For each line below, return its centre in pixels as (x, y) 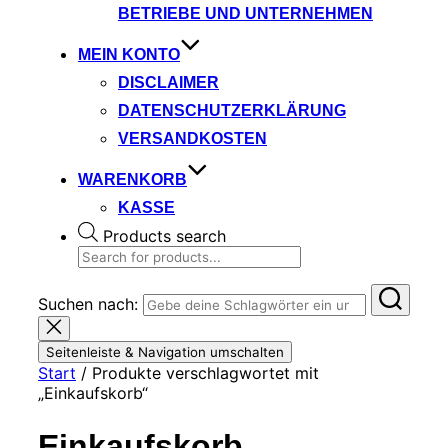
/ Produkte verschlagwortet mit (197, 372)
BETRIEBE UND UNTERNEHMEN (245, 13)
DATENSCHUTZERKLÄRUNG (232, 110)
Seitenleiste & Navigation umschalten (165, 351)
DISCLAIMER (168, 82)
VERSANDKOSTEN (192, 138)
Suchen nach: (88, 303)
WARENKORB (132, 179)
